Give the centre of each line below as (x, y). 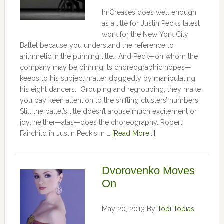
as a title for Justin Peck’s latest (151, 23)
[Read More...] (134, 133)
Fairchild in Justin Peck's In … (66, 133)
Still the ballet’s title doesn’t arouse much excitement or (108, 111)
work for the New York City (145, 34)
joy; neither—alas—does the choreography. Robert (101, 122)
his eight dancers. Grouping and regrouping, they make (110, 89)
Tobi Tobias (176, 209)
